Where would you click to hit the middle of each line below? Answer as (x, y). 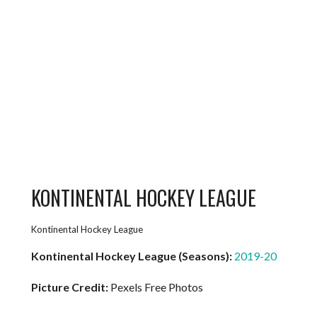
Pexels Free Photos (157, 287)
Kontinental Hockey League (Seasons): (132, 255)
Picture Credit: (71, 287)
